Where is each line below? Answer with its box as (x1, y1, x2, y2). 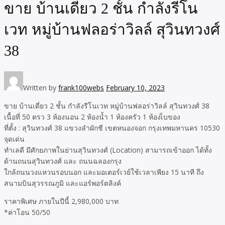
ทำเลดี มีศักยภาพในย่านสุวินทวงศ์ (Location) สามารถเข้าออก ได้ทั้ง (4, 145, 212, 155)
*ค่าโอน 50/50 (4, 207, 50, 217)
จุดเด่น (4, 134, 25, 144)
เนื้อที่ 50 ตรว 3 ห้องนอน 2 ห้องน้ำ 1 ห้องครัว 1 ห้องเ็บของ (4, 112, 180, 122)
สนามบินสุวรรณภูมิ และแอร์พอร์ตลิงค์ (4, 178, 121, 188)
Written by (23, 83, 58, 93)
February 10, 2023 (106, 83, 165, 93)
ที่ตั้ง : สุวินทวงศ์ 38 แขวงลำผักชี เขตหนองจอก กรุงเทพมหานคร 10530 (4, 123, 220, 133)
